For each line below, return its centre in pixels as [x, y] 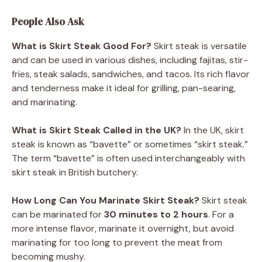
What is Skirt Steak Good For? [82, 46]
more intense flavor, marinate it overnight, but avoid [123, 228]
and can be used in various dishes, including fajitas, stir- [130, 60]
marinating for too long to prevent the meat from [117, 242]
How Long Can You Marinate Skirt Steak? [106, 200]
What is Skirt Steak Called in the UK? [96, 130]
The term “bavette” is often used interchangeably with [128, 158]
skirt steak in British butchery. [75, 172]
